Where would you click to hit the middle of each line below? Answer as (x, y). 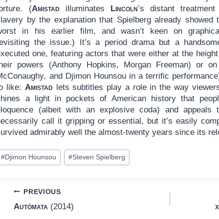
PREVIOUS (42, 192)
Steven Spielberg (99, 157)
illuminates (85, 9)
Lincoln (124, 9)
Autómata (31, 207)
